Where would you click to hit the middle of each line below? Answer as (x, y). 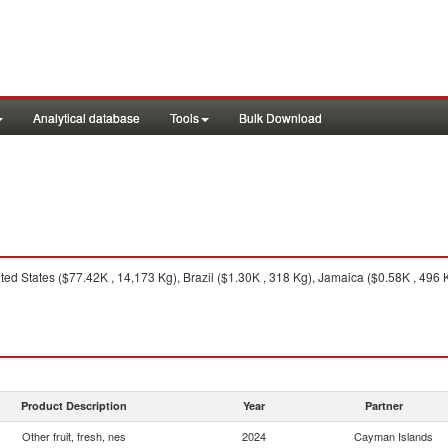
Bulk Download (280, 117)
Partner (384, 405)
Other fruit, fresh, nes (74, 436)
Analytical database (86, 117)
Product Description (74, 405)
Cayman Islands (393, 436)
